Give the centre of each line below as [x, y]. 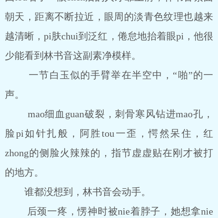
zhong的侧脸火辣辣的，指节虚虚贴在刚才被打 [109, 153]
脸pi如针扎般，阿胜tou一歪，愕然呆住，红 [109, 133]
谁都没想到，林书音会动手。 [78, 192]
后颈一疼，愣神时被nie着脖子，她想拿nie [109, 211]
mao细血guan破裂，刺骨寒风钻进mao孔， [109, 114]
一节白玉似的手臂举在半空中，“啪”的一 [109, 75]
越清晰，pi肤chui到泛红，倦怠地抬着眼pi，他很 [109, 36]
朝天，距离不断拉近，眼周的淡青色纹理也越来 [109, 17]
